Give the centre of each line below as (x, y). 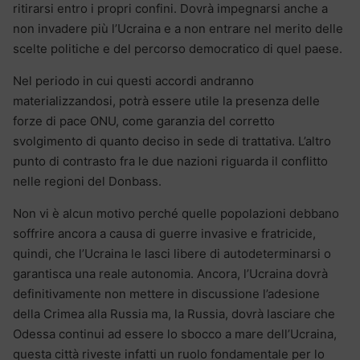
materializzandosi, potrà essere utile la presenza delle (166, 100)
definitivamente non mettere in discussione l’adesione (166, 293)
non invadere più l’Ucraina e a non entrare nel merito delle (178, 28)
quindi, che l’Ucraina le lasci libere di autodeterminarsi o (172, 253)
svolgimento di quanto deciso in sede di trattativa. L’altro (172, 141)
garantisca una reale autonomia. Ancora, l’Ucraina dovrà (170, 273)
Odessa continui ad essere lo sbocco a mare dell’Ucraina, (175, 333)
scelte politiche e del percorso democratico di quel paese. (178, 48)
